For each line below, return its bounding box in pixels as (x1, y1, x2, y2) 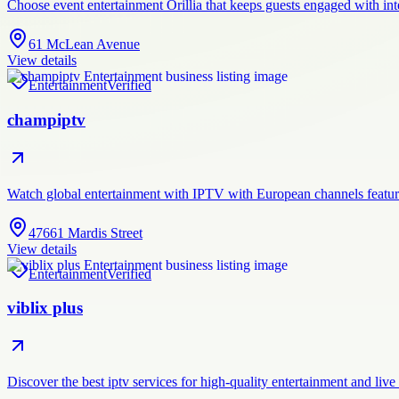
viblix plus (7, 298, 83, 318)
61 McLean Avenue (28, 37, 140, 53)
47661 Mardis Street (28, 224, 142, 240)
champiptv (7, 110, 85, 129)
